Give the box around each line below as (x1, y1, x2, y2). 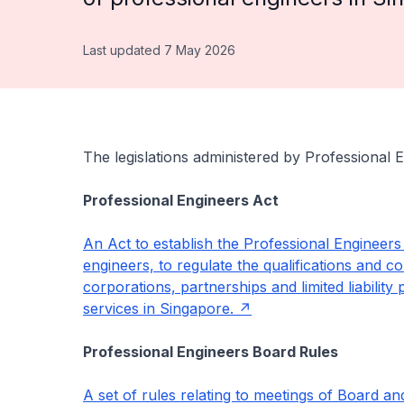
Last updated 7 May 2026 (83, 42, 235, 58)
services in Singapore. (83, 299, 234, 317)
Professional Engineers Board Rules (83, 343, 338, 361)
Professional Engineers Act (83, 191, 279, 209)
